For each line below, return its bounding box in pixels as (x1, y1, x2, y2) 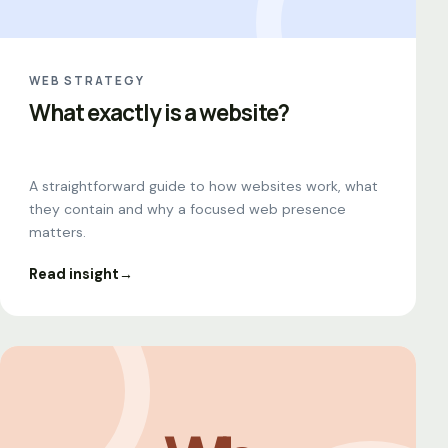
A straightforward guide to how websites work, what (29, 177, 378, 196)
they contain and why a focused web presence (29, 200, 346, 219)
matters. (29, 223, 86, 242)
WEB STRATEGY (29, 72, 145, 89)
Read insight (29, 265, 119, 284)
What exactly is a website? (29, 96, 289, 128)
